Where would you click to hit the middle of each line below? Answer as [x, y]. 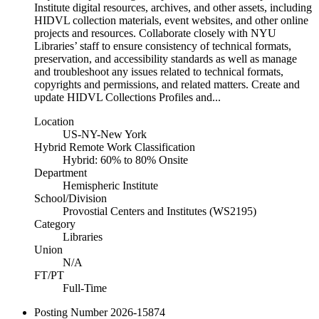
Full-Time [85, 288]
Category [55, 224]
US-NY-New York [105, 134]
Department [61, 173]
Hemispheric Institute [110, 185]
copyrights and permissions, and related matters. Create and [167, 84]
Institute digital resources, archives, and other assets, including [173, 7]
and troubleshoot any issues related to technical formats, [159, 72]
